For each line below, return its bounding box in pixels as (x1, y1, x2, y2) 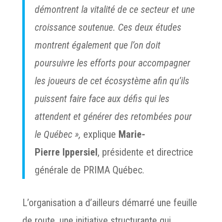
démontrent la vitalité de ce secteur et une (34, 3, 195, 15)
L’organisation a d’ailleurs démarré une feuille (22, 197, 197, 209)
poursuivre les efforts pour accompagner (34, 57, 190, 69)
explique (83, 128, 118, 140)
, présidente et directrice (97, 146, 193, 158)
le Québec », (34, 128, 83, 140)
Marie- (118, 128, 145, 140)
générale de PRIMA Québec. (34, 164, 144, 176)
